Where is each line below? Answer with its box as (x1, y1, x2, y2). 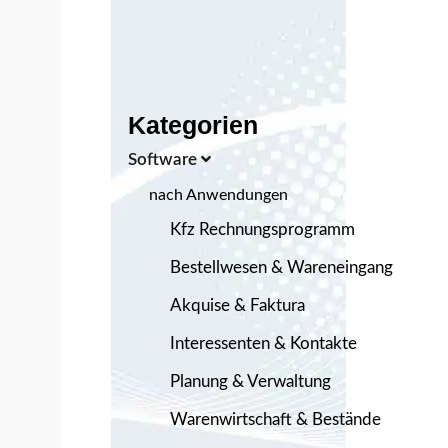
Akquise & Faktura (170, 296, 305, 314)
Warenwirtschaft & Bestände (170, 410, 381, 428)
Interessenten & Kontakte (170, 334, 357, 352)
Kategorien (146, 110, 258, 139)
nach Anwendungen (149, 186, 288, 203)
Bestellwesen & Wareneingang (170, 258, 393, 276)
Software (128, 150, 201, 168)
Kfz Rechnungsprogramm (170, 220, 355, 238)
